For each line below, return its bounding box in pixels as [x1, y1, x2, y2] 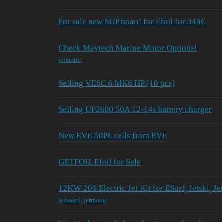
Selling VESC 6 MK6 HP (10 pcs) [58, 78, 175, 88]
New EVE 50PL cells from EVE [58, 130, 167, 140]
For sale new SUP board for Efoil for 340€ [58, 16, 205, 26]
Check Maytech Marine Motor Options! [58, 43, 197, 53]
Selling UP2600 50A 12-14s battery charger [58, 104, 212, 114]
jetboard [58, 196, 81, 204]
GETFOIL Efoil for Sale [58, 157, 141, 166]
